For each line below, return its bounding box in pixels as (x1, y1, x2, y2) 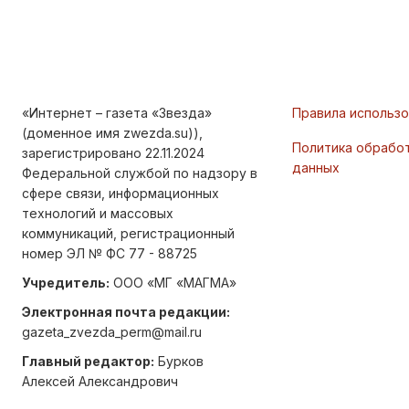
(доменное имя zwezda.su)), (22, 125, 203, 142)
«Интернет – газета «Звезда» (22, 105, 212, 121)
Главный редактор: (22, 353, 154, 370)
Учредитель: (22, 275, 110, 291)
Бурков (154, 353, 204, 370)
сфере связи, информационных (22, 185, 219, 202)
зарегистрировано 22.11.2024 (22, 145, 204, 162)
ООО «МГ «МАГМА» (110, 275, 236, 291)
